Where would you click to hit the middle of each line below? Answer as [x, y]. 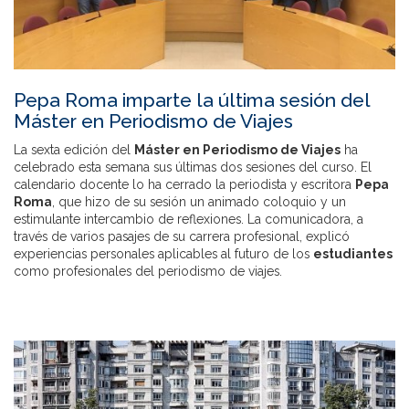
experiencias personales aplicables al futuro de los [163, 254]
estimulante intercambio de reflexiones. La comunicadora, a [189, 219]
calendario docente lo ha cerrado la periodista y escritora [184, 184]
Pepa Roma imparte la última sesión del [192, 100]
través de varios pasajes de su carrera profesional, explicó [182, 236]
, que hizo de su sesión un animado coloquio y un [199, 202]
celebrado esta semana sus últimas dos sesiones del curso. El [193, 167]
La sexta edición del [74, 150]
